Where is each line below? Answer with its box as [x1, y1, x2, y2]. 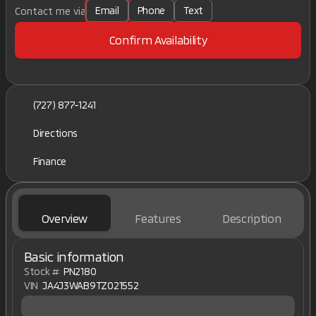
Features [135, 212, 181, 225]
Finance [33, 155, 67, 167]
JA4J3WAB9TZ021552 [42, 279, 139, 291]
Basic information [24, 249, 124, 265]
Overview [41, 212, 88, 225]
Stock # [24, 265, 60, 277]
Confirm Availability [109, 33, 207, 47]
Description [221, 212, 281, 225]
